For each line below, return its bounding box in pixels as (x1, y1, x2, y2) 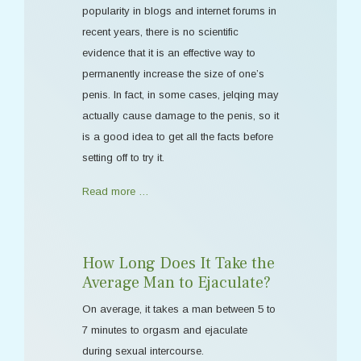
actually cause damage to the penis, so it (82, 110, 279, 122)
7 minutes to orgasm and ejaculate (82, 324, 247, 336)
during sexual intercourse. (82, 345, 204, 357)
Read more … (82, 185, 149, 197)
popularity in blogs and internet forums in (82, 5, 276, 17)
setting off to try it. (82, 151, 164, 164)
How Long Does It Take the (82, 253, 275, 274)
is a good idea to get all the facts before (82, 131, 273, 143)
